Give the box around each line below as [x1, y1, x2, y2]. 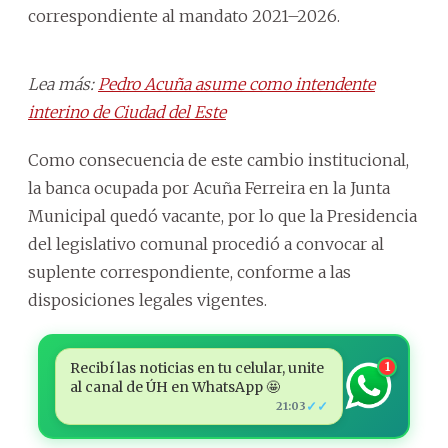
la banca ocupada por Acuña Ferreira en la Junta [28, 177, 390, 198]
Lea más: [28, 73, 98, 94]
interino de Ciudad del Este [28, 101, 226, 122]
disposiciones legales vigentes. [28, 289, 267, 310]
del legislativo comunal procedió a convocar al [28, 233, 384, 254]
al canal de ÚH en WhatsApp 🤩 [69, 377, 280, 396]
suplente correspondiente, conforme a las [28, 261, 351, 282]
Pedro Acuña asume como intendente [98, 73, 375, 94]
